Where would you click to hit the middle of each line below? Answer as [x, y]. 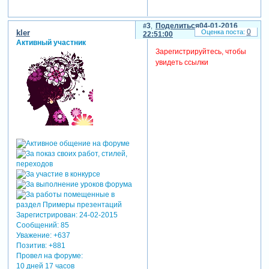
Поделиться [177, 26]
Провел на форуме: [49, 256]
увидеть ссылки [182, 62]
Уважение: [34, 236]
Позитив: [31, 246]
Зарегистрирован [46, 215]
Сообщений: [37, 225]
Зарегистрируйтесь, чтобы [201, 51]
